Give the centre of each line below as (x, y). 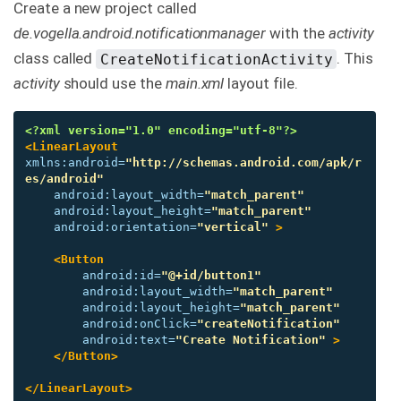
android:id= (122, 276)
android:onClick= (140, 324)
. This (355, 59)
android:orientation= (125, 227)
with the (297, 34)
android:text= (129, 340)
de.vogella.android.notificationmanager (140, 34)
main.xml (195, 84)
